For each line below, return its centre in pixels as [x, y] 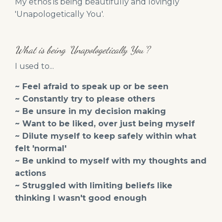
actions [30, 173]
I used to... [34, 66]
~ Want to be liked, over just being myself [105, 124]
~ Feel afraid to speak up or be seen [92, 87]
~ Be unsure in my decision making [90, 111]
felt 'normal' [41, 149]
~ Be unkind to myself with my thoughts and [111, 161]
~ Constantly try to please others [85, 99]
